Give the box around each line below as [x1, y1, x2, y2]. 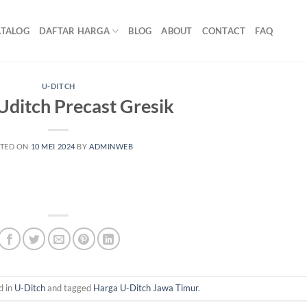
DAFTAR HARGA [38, 25, 110, 36]
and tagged [45, 282, 93, 293]
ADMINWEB [89, 141, 134, 151]
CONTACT [201, 25, 246, 36]
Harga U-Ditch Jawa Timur [93, 282, 198, 293]
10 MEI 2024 [30, 141, 75, 151]
